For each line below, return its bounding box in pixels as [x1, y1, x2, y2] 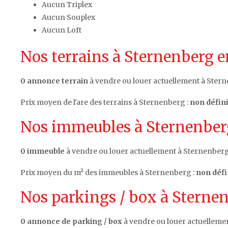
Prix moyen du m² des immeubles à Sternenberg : [20, 167, 196, 177]
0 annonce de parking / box [20, 216, 122, 226]
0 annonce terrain [20, 76, 88, 85]
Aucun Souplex [42, 12, 95, 22]
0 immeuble [20, 146, 65, 156]
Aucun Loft [42, 25, 81, 35]
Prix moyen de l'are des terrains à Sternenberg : [20, 97, 190, 107]
